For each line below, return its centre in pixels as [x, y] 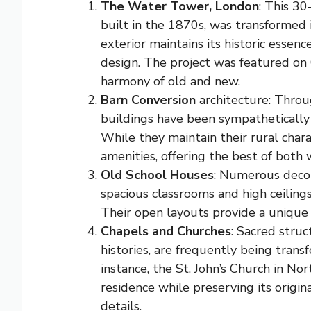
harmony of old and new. [170, 81]
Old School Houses [157, 175]
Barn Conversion [148, 100]
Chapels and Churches [166, 231]
